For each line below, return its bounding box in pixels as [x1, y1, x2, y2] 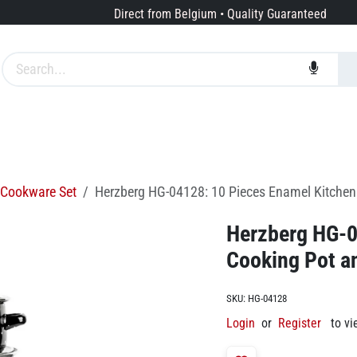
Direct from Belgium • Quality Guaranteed [113, 6, 327, 22]
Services [58, 127, 105, 144]
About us [142, 127, 193, 144]
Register [278, 316, 321, 331]
